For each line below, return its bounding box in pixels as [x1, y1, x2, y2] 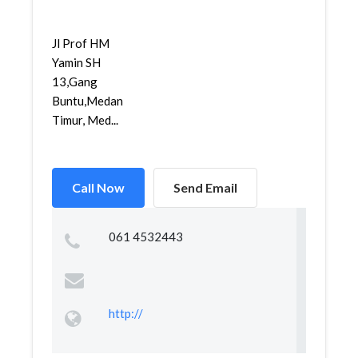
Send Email [173, 180, 237, 195]
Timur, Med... [52, 113, 118, 127]
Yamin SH [52, 55, 101, 70]
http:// [108, 306, 143, 320]
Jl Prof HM [52, 36, 109, 50]
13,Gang [52, 74, 97, 89]
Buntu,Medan [52, 93, 123, 108]
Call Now [72, 180, 125, 195]
